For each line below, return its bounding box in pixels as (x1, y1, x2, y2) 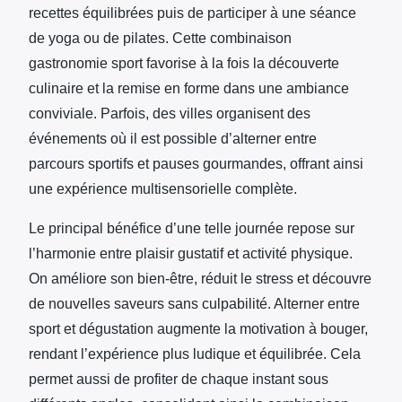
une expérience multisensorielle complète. (29, 180, 297, 197)
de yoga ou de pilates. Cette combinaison (29, 30, 292, 46)
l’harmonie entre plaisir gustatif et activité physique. (29, 245, 353, 261)
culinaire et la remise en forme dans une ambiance (29, 80, 349, 96)
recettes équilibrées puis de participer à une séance (29, 4, 356, 21)
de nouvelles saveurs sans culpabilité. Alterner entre (29, 295, 360, 311)
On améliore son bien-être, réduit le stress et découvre (29, 270, 371, 286)
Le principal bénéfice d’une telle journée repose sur (29, 220, 354, 236)
